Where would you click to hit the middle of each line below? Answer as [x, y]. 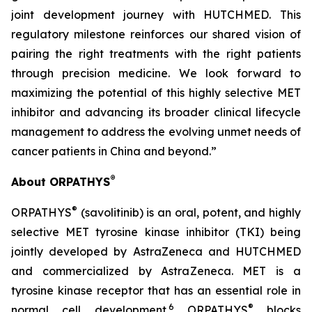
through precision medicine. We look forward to [156, 73]
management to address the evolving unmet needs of [156, 132]
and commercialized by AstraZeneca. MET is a [156, 271]
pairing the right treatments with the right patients [156, 54]
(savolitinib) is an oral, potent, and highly [189, 212]
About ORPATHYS [61, 182]
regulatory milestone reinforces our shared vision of [156, 34]
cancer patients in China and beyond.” [114, 151]
